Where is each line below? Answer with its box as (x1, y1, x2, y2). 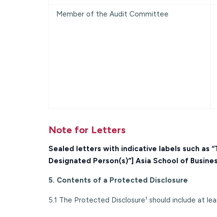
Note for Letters (48, 124, 125, 136)
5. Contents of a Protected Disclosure (48, 175, 188, 185)
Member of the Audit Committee (56, 9, 169, 18)
